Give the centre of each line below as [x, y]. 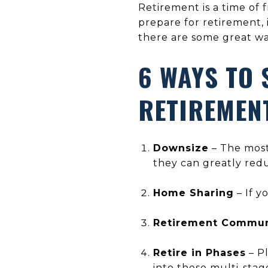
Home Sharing [193, 193]
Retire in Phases [199, 252]
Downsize [181, 148]
